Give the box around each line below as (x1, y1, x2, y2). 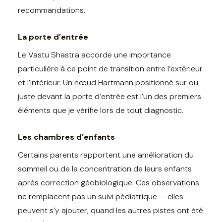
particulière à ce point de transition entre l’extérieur (18, 63, 203, 74)
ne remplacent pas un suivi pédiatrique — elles (18, 191, 183, 202)
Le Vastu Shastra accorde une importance (18, 49, 171, 60)
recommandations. (18, 4, 85, 15)
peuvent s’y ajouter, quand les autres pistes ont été (18, 205, 203, 216)
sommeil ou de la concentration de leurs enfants (18, 163, 192, 174)
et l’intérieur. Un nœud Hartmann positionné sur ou (18, 77, 198, 88)
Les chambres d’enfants (18, 131, 115, 142)
